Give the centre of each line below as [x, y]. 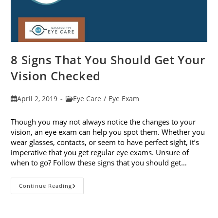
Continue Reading [46, 186]
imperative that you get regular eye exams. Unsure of [100, 153]
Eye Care [87, 99]
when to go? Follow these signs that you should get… [99, 163]
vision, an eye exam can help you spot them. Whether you [108, 132]
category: [80, 109]
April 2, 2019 [37, 99]
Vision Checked [56, 76]
